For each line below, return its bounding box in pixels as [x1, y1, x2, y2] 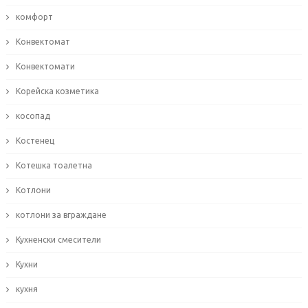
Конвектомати [15, 62, 75, 71]
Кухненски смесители [15, 235, 101, 245]
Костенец [15, 136, 54, 146]
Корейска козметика [15, 87, 99, 96]
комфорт [15, 12, 53, 22]
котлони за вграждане [15, 210, 107, 220]
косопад [15, 111, 50, 121]
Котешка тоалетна [15, 161, 92, 170]
